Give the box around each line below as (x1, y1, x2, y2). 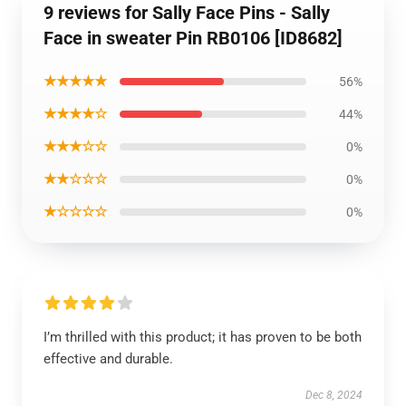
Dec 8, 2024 (305, 389, 362, 401)
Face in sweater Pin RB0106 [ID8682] (43, 27, 343, 49)
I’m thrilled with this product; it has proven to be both (43, 329, 362, 345)
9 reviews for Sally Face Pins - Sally (43, 2, 330, 24)
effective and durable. (43, 351, 173, 367)
